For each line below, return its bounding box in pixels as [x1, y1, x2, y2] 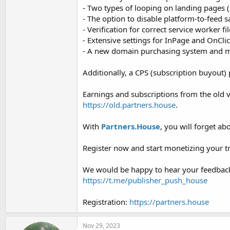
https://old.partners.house [83, 100, 176, 110]
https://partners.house [129, 197, 209, 207]
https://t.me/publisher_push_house [83, 175, 207, 185]
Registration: [83, 197, 129, 207]
